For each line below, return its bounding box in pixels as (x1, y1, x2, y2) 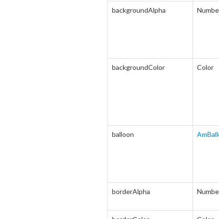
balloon (112, 130, 134, 138)
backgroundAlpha (112, 6, 166, 14)
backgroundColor (112, 63, 165, 71)
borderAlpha (112, 187, 150, 196)
